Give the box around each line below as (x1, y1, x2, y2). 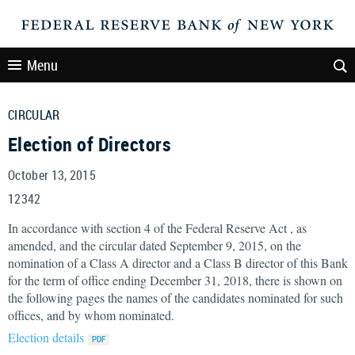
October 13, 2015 (8, 166, 97, 184)
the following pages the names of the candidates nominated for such (8, 289, 343, 306)
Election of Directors (8, 132, 171, 157)
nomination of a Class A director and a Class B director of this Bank (8, 254, 348, 271)
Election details (8, 329, 84, 345)
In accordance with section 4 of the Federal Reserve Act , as (8, 219, 307, 236)
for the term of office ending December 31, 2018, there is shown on (8, 272, 342, 288)
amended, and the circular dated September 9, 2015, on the (8, 237, 301, 254)
